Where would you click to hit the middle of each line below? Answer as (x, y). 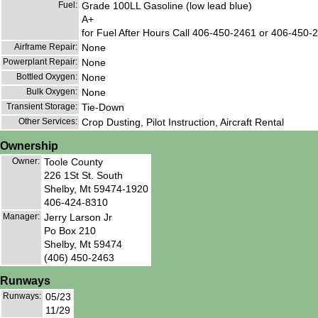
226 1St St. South (83, 175)
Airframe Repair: (46, 46)
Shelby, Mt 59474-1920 (96, 188)
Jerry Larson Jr (78, 217)
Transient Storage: (42, 106)
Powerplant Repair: (40, 61)
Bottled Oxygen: (47, 76)
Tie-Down (103, 107)
